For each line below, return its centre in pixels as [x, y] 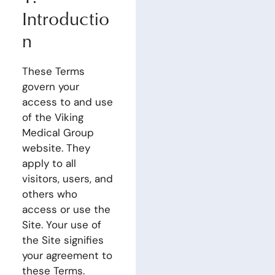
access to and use [67, 102]
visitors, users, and [67, 178]
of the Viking [52, 117]
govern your [50, 86]
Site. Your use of [61, 224]
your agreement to [67, 255]
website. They [56, 148]
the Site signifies [63, 240]
